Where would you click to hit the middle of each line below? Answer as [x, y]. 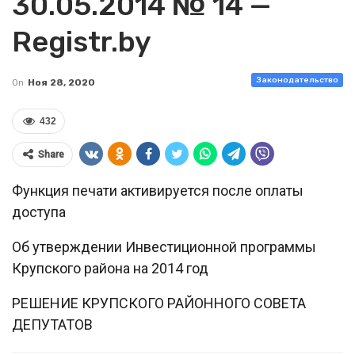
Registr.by [82, 42]
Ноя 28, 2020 [61, 82]
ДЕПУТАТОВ [52, 324]
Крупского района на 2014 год [110, 268]
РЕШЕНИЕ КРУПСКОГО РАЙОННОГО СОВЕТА [159, 303]
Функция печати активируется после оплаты [158, 191]
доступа [39, 212]
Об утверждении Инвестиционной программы [164, 247]
